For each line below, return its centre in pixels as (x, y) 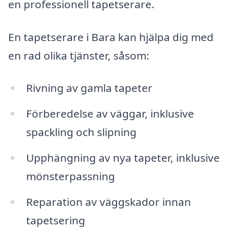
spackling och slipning (81, 132)
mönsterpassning (70, 176)
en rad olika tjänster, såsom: (79, 55)
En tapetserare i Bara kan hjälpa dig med (111, 37)
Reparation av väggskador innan (108, 202)
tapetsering (55, 220)
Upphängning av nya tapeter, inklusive (123, 158)
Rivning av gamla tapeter (89, 88)
